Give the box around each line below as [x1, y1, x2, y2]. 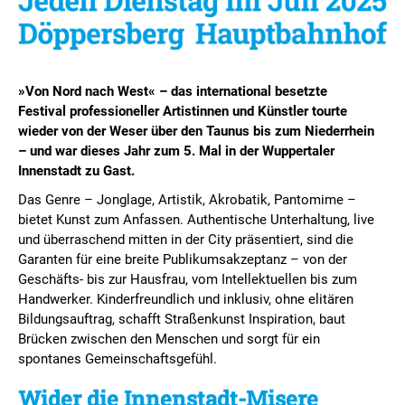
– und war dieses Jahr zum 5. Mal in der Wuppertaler [18, 142, 334, 159]
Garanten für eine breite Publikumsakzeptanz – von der [18, 250, 347, 268]
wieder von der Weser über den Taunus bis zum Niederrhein [18, 122, 374, 139]
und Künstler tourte [229, 102, 347, 119]
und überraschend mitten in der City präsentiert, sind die [18, 231, 353, 248]
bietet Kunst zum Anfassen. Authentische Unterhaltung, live [18, 211, 374, 228]
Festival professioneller [18, 102, 163, 119]
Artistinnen [163, 102, 229, 119]
